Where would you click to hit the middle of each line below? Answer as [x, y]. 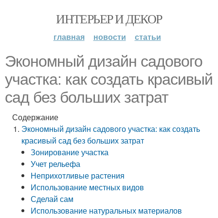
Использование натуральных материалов [107, 210]
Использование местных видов [88, 187]
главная [69, 37]
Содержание [35, 117]
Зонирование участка [70, 152]
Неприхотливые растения [78, 175]
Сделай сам [52, 199]
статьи [148, 37]
